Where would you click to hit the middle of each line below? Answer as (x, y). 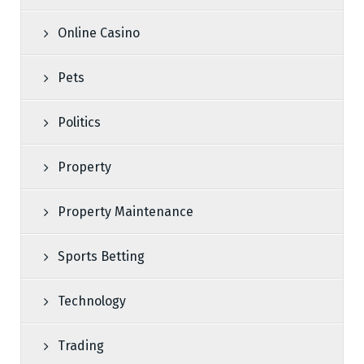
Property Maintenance (126, 211)
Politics (79, 122)
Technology (92, 301)
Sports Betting (101, 256)
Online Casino (99, 32)
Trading (81, 345)
